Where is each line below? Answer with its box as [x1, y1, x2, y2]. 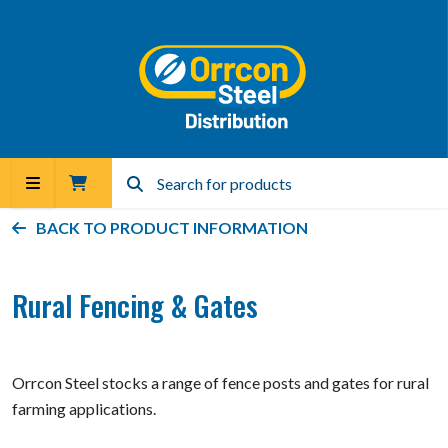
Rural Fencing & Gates [12, 284, 258, 326]
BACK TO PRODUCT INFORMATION [36, 218, 308, 237]
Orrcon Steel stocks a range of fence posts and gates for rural [12, 373, 429, 392]
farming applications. [12, 399, 159, 418]
